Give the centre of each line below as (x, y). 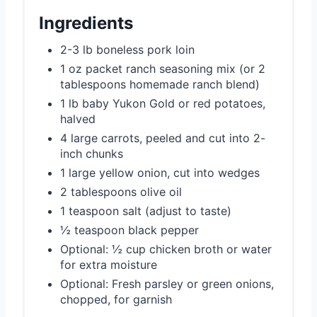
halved (78, 119)
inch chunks (92, 154)
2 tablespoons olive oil (121, 192)
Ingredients (86, 23)
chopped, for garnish (116, 300)
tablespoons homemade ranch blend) (160, 85)
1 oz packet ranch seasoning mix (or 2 (163, 69)
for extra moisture (109, 265)
